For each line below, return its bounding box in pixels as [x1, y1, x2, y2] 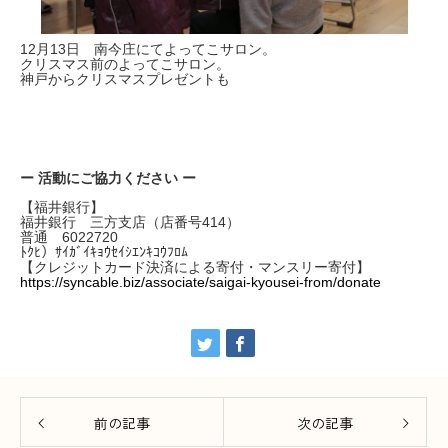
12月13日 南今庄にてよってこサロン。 [20, 40, 276, 57]
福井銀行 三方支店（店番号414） [20, 213, 240, 230]
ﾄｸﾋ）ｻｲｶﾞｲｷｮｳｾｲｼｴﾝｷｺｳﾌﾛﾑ [20, 243, 188, 260]
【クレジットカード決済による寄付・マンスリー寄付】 [20, 258, 370, 275]
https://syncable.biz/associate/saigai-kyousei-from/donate [20, 273, 381, 290]
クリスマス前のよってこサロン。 [20, 55, 230, 72]
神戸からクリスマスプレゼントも [20, 70, 230, 87]
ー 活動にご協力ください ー [20, 169, 196, 186]
